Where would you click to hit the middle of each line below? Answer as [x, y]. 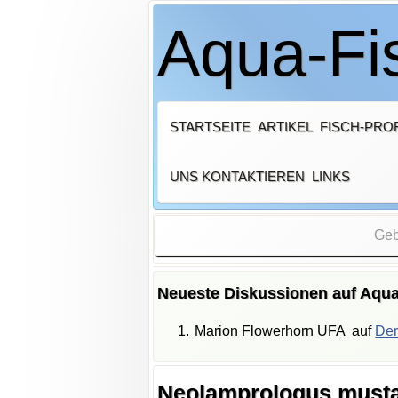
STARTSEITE [210, 126]
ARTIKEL [285, 126]
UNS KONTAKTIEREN [237, 176]
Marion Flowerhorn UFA [270, 331]
